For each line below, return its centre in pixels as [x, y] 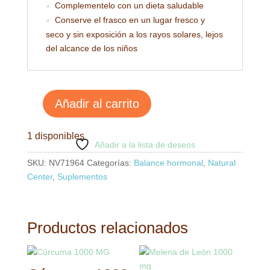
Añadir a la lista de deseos [145, 145]
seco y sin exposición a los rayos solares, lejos [134, 34]
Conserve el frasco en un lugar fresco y [130, 20]
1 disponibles [55, 136]
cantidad [42, 124]
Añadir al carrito [97, 104]
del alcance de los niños [91, 48]
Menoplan [45, 110]
